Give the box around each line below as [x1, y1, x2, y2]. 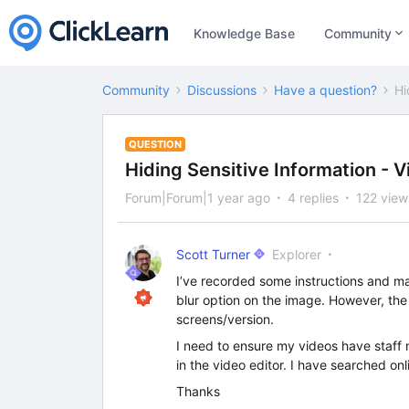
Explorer [272, 246, 321, 262]
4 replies [288, 190, 339, 205]
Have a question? [274, 82, 377, 98]
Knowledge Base [194, 25, 296, 41]
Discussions [187, 82, 257, 98]
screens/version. [176, 311, 274, 327]
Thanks [176, 383, 220, 399]
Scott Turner [176, 246, 250, 262]
